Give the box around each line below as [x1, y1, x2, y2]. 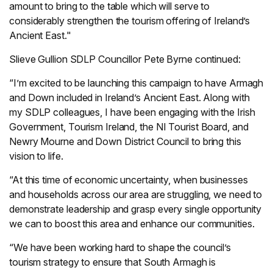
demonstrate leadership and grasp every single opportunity [9, 203, 262, 215]
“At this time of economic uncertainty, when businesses [9, 174, 248, 186]
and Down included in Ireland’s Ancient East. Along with [9, 91, 250, 104]
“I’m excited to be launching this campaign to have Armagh [9, 77, 264, 89]
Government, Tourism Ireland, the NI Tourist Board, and [9, 121, 249, 133]
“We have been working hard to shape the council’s [9, 241, 232, 253]
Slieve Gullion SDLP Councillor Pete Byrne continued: [9, 53, 241, 65]
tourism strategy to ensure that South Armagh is [9, 256, 216, 268]
